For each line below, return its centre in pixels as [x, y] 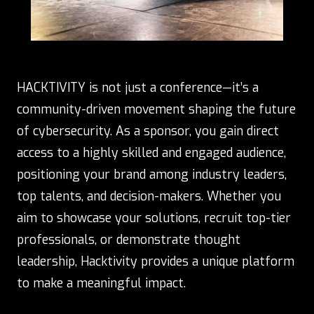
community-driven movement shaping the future [156, 109]
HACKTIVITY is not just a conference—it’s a [138, 87]
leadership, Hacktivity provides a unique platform [156, 261]
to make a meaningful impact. [101, 283]
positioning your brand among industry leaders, [152, 174]
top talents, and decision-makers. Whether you [149, 196]
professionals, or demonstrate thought [129, 239]
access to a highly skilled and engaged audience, [151, 152]
